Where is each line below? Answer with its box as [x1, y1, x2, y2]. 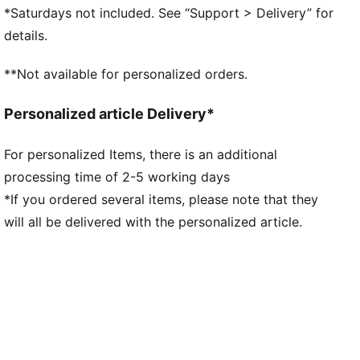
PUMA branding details [4, 35, 145, 51]
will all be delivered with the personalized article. [4, 213, 303, 230]
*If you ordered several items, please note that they [4, 190, 319, 207]
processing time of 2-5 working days [4, 168, 231, 185]
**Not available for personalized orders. [4, 65, 248, 82]
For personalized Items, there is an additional [4, 145, 278, 162]
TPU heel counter [4, 15, 110, 31]
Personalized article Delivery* [4, 105, 215, 122]
